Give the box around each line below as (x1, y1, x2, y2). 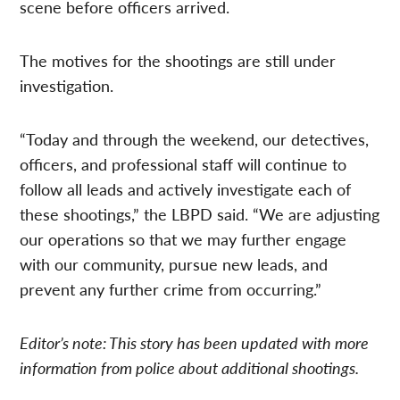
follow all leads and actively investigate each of (20, 177, 352, 200)
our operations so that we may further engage (20, 227, 347, 250)
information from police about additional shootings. (20, 355, 360, 379)
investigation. (20, 73, 114, 96)
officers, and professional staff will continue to (20, 152, 347, 175)
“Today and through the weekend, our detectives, (20, 127, 370, 150)
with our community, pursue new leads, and (20, 252, 329, 275)
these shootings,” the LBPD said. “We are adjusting (20, 202, 380, 225)
